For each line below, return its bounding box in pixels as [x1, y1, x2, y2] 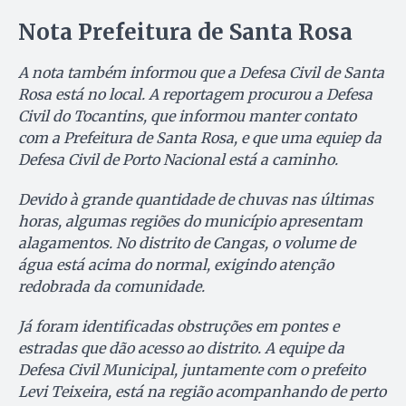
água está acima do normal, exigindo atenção [18, 256, 333, 275]
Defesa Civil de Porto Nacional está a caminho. [18, 150, 338, 169]
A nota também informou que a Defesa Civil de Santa [18, 63, 384, 82]
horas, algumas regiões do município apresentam [18, 212, 362, 231]
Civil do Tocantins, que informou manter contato [18, 107, 356, 126]
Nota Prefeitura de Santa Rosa [18, 18, 353, 47]
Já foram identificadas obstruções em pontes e [18, 317, 339, 336]
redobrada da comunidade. [18, 277, 205, 296]
